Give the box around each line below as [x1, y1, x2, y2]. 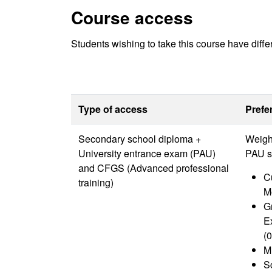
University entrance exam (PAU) [78, 146, 216, 160]
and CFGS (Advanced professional [78, 161, 229, 175]
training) [78, 175, 114, 189]
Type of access [78, 102, 148, 116]
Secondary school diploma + [78, 132, 201, 146]
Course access [71, 5, 193, 30]
